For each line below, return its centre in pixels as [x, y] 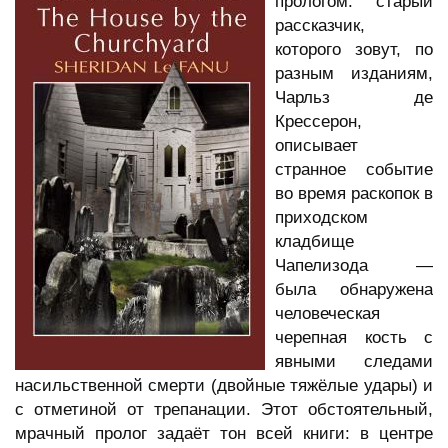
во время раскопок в [354, 194]
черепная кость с [354, 338]
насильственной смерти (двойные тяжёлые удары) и [224, 386]
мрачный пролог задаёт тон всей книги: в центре [224, 434]
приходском [321, 218]
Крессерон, [318, 122]
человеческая [327, 314]
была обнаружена [354, 290]
